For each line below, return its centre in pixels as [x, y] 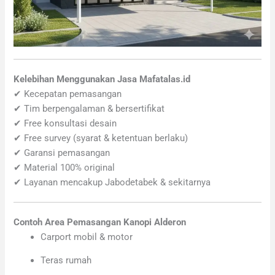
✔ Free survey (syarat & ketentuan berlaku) [101, 138]
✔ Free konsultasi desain [65, 123]
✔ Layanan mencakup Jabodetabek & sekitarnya [112, 182]
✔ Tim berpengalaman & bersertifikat [89, 108]
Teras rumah [66, 261]
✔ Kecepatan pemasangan [68, 94]
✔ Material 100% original [64, 167]
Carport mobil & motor [87, 237]
